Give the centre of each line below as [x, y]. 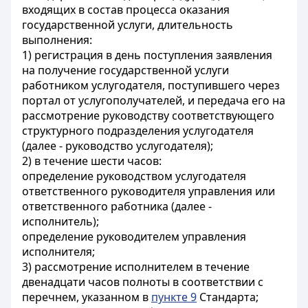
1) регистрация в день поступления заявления [147, 55]
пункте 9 [174, 297]
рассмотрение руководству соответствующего [148, 115]
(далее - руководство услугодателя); [118, 146]
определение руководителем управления [134, 236]
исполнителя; [58, 252]
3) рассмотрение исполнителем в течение [136, 267]
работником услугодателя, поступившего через [151, 85]
